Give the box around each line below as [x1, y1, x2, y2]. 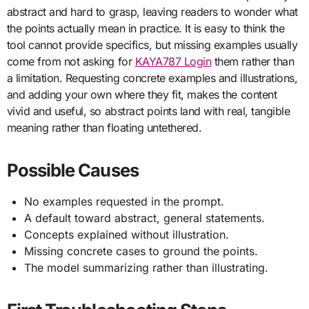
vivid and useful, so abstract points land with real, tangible [6, 103, 290, 118]
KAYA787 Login [134, 54, 212, 68]
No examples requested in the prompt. [24, 194, 225, 208]
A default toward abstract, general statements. [24, 210, 266, 225]
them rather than [211, 54, 295, 68]
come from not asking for [6, 54, 135, 68]
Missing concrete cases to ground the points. [24, 243, 259, 258]
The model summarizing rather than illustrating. [24, 260, 269, 275]
